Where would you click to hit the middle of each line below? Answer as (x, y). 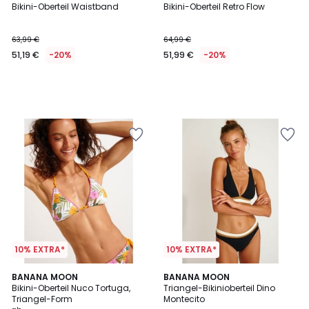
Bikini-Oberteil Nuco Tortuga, (71, 288)
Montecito (184, 299)
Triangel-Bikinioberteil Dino (219, 288)
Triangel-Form (42, 299)
